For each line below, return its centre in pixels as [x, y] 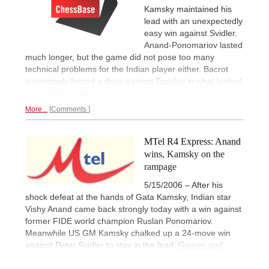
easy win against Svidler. [191, 33]
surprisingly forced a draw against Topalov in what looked [134, 81]
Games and [201, 245]
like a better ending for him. [78, 93]
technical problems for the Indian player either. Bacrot [127, 69]
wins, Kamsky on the [184, 154]
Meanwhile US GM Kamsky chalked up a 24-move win [128, 233]
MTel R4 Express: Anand [192, 142]
